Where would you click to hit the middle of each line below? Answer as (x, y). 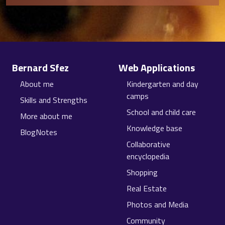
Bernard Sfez (40, 68)
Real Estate (147, 189)
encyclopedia (148, 156)
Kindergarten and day (162, 84)
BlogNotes (39, 132)
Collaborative (148, 144)
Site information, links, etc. (80, 57)
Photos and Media (157, 205)
